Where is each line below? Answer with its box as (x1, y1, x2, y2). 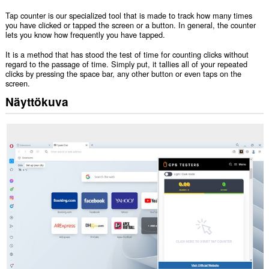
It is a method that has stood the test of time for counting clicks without (5, 48, 249, 60)
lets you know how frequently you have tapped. (5, 29, 165, 41)
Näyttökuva (5, 92, 68, 110)
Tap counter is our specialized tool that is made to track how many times (5, 10, 252, 22)
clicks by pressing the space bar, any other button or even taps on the (5, 67, 241, 79)
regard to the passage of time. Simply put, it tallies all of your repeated (5, 58, 247, 70)
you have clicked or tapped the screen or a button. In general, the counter (5, 19, 256, 31)
